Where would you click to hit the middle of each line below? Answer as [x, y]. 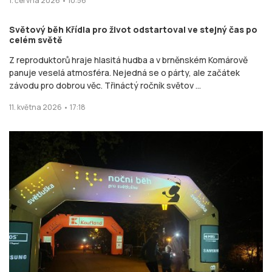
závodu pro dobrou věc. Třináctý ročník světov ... [105, 85]
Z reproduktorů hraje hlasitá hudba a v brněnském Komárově [128, 59]
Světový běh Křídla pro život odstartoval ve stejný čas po [133, 29]
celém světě [36, 39]
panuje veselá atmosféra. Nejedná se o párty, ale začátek [124, 72]
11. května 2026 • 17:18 [47, 107]
